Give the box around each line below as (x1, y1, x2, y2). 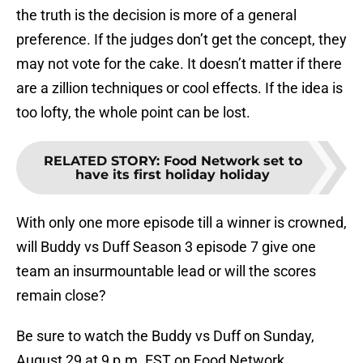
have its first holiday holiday (75, 167, 270, 183)
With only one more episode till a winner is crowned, (16, 214, 347, 232)
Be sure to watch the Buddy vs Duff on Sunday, (16, 327, 314, 345)
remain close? (16, 287, 106, 305)
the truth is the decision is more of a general (16, 6, 297, 24)
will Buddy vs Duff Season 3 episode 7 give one (16, 238, 316, 256)
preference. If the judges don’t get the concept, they (16, 31, 347, 49)
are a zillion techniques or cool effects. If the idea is (16, 79, 343, 97)
